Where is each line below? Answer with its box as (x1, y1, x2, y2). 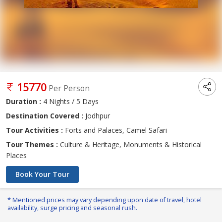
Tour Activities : (6, 125, 63, 135)
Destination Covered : (6, 111, 83, 121)
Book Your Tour (15, 169, 69, 179)
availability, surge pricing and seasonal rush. (7, 204, 137, 213)
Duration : (6, 97, 41, 107)
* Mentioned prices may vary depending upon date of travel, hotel (7, 196, 202, 205)
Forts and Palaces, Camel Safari (63, 125, 167, 135)
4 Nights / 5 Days (41, 97, 99, 107)
